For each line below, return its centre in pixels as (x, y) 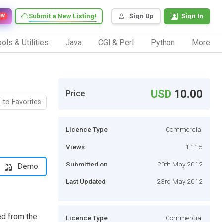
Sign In (192, 16)
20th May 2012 (180, 164)
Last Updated (86, 181)
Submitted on (87, 164)
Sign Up (141, 16)
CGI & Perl (116, 42)
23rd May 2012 (180, 181)
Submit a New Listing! (63, 16)
